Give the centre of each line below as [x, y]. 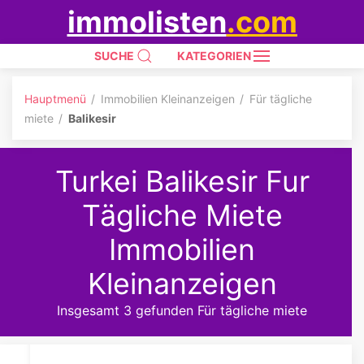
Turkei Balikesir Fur [182, 181]
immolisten [147, 22]
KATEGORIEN [215, 56]
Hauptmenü [55, 99]
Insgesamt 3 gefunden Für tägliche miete [182, 310]
